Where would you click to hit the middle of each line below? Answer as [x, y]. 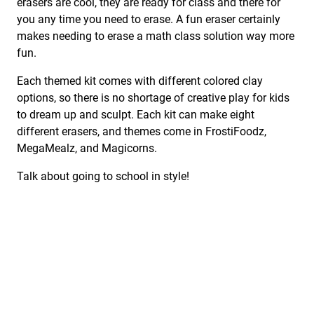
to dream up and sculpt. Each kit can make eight [136, 115]
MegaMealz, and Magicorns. [87, 149]
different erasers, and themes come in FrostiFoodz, [142, 132]
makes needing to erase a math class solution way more [156, 36]
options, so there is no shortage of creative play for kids [153, 98]
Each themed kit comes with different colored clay [140, 81]
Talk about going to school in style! [103, 177]
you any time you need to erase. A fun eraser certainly [149, 20]
